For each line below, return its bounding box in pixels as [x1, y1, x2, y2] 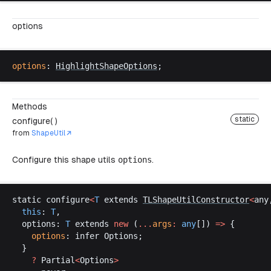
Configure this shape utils [12, 155, 118, 165]
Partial [41, 255, 75, 265]
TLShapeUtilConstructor [143, 195, 249, 204]
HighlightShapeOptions [56, 61, 157, 71]
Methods [12, 102, 47, 111]
